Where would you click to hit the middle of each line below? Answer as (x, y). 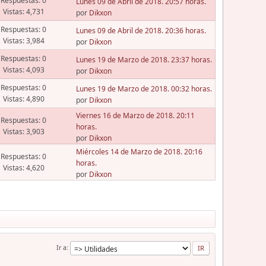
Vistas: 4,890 (23, 99)
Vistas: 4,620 (23, 168)
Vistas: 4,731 (23, 12)
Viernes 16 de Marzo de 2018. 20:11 (135, 116)
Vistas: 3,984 (23, 41)
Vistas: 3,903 (23, 132)
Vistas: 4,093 (23, 70)
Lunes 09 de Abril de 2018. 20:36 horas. (141, 30)
